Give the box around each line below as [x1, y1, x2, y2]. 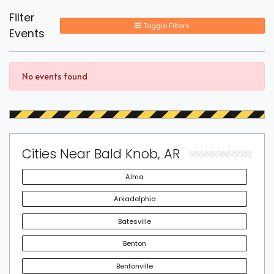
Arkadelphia [113, 194, 156, 204]
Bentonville [116, 261, 153, 272]
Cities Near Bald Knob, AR [22, 144, 180, 163]
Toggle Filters [141, 20, 190, 31]
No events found [22, 70, 87, 82]
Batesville [118, 216, 151, 226]
